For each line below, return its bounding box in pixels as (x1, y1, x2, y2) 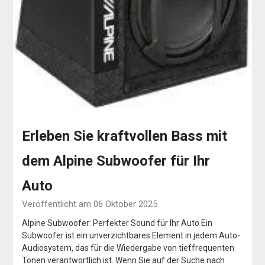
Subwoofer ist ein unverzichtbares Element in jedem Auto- (22, 231, 241, 241)
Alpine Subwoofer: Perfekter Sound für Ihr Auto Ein (22, 218, 213, 228)
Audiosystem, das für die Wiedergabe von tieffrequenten (22, 243, 235, 253)
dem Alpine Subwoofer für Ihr (22, 153, 211, 170)
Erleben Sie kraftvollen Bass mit (22, 128, 228, 145)
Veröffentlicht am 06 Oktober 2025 (22, 199, 158, 210)
